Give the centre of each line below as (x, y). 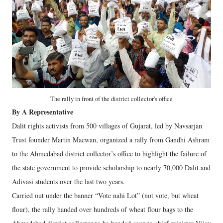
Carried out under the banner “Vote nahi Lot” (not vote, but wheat (105, 195)
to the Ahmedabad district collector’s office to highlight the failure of (109, 154)
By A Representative (43, 112)
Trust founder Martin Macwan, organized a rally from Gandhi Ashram (111, 140)
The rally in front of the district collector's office (111, 99)
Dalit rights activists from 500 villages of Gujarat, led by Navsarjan (107, 126)
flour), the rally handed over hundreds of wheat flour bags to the (103, 209)
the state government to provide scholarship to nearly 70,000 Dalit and (111, 167)
